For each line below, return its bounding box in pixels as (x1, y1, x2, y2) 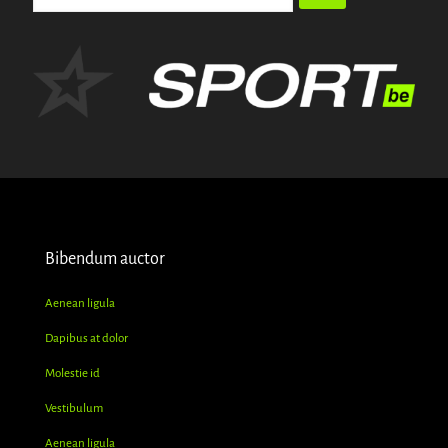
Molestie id (45, 367, 100, 381)
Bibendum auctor (45, 250, 165, 269)
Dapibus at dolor (45, 332, 128, 346)
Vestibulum (45, 402, 103, 416)
